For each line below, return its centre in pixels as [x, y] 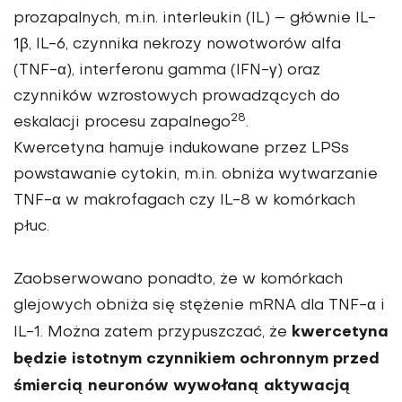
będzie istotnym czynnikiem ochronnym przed [197, 360]
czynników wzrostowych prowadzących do [177, 97]
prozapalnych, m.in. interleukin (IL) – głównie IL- [195, 19]
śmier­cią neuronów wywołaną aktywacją [182, 387]
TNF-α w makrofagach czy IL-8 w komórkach [184, 201]
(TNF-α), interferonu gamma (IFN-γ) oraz [167, 71]
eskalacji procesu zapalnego [122, 123]
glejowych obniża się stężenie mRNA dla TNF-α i [199, 306]
